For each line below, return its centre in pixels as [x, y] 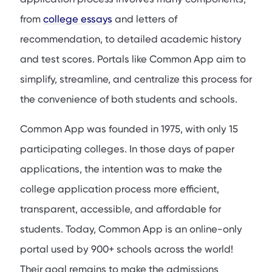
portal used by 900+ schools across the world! [127, 250]
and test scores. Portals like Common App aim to [133, 59]
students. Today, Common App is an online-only [131, 229]
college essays [78, 19]
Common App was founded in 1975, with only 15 [129, 129]
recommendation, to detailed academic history [131, 39]
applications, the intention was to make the [121, 169]
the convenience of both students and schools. [129, 100]
